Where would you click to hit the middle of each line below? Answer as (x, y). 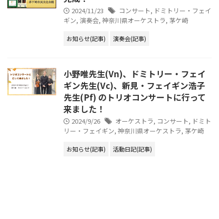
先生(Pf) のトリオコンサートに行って (135, 97)
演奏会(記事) (130, 38)
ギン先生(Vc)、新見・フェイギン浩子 (134, 85)
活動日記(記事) (132, 149)
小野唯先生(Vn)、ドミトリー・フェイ (135, 74)
